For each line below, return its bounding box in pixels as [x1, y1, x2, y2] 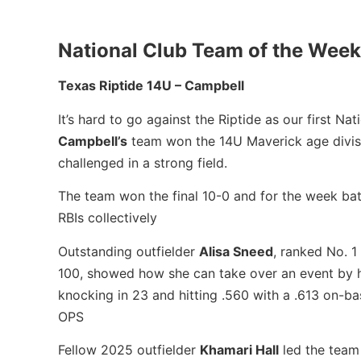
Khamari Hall [200, 341, 279, 358]
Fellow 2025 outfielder [58, 341, 200, 358]
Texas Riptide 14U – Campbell [58, 77, 244, 94]
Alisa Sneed [199, 243, 273, 259]
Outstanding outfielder [58, 243, 199, 259]
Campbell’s [58, 132, 127, 149]
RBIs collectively [58, 210, 157, 226]
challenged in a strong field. [58, 154, 227, 171]
